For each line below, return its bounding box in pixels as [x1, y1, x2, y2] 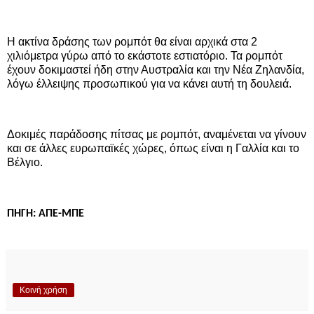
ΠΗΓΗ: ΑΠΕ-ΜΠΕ [7, 207, 84, 219]
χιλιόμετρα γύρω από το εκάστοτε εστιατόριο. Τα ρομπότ [7, 50, 282, 62]
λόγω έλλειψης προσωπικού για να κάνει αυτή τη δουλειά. [7, 78, 292, 90]
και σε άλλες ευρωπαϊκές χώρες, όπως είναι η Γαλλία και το [7, 142, 299, 155]
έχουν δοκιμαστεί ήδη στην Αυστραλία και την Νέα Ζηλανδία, [7, 64, 304, 76]
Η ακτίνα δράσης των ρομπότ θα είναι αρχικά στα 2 [7, 36, 257, 48]
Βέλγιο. [7, 156, 43, 169]
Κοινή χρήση [20, 285, 67, 295]
